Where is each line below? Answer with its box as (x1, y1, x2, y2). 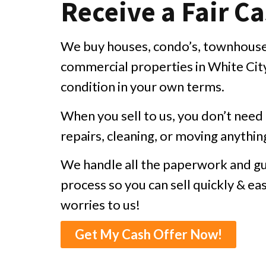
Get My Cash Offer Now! (75, 226, 222, 243)
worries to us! (61, 197, 140, 213)
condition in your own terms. (61, 78, 224, 95)
